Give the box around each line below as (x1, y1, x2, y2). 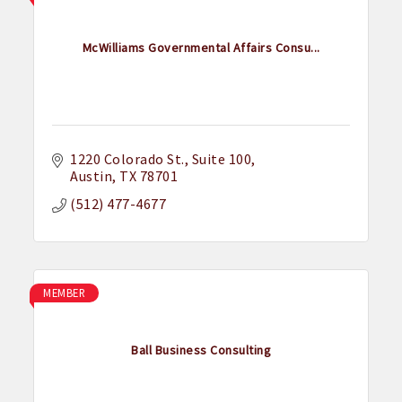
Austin (70, 167, 113, 186)
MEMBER (43, 285, 86, 301)
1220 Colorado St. (70, 150, 185, 169)
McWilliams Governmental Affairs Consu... (82, 39, 320, 56)
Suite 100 (191, 150, 252, 169)
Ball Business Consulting (131, 341, 271, 358)
